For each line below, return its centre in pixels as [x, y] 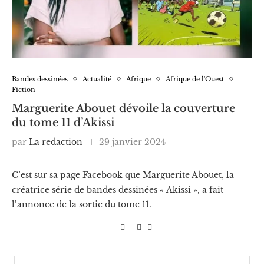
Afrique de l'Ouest [195, 79]
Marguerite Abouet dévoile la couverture [123, 108]
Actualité [97, 79]
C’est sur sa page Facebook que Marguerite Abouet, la [123, 175]
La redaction [56, 142]
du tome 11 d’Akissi [63, 122]
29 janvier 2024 [132, 142]
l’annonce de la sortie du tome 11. [82, 204]
